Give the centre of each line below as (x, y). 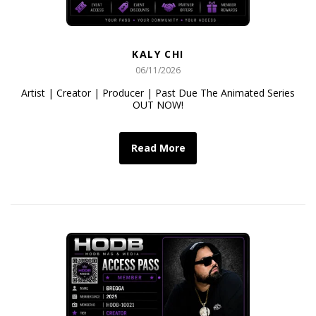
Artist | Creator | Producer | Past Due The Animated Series (158, 93)
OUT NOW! (158, 105)
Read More (158, 147)
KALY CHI (158, 54)
